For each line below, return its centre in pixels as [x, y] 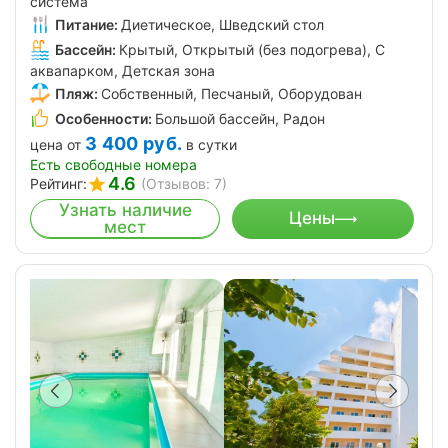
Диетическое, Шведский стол [222, 25]
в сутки [212, 144]
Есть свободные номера [113, 164]
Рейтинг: [58, 183]
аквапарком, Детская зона [122, 70]
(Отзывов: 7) [184, 183]
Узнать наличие [125, 209]
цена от [55, 144]
